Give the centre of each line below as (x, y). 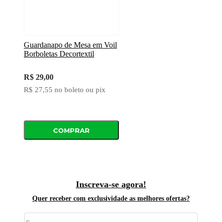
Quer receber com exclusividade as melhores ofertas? (111, 199)
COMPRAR (72, 130)
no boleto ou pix (80, 90)
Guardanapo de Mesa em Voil (70, 45)
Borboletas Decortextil (59, 54)
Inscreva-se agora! (111, 185)
